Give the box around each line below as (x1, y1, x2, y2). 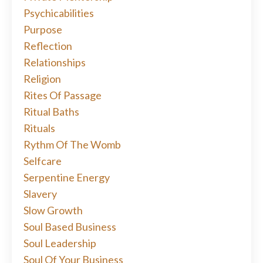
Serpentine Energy (23, 171, 110, 184)
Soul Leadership (23, 237, 96, 250)
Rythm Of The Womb (23, 138, 121, 151)
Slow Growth (23, 204, 83, 217)
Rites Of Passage (23, 89, 102, 102)
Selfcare (23, 154, 62, 168)
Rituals (23, 122, 55, 135)
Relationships (23, 56, 86, 69)
